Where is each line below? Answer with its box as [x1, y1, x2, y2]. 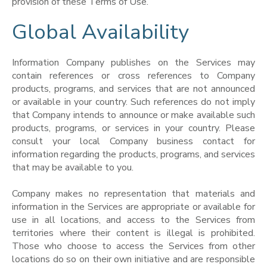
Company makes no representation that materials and [12, 187, 255, 201]
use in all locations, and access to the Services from [12, 213, 255, 227]
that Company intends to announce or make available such [12, 108, 255, 122]
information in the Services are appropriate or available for [12, 200, 255, 214]
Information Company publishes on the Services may [12, 55, 255, 69]
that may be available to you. [12, 160, 133, 174]
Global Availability [12, 18, 189, 46]
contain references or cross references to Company [12, 69, 255, 82]
